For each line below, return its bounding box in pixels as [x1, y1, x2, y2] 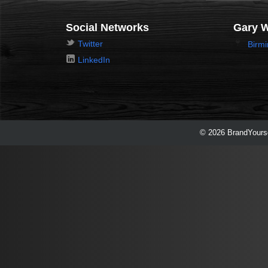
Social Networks [66, 22, 149, 33]
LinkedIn [78, 55, 110, 65]
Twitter [78, 39, 103, 48]
